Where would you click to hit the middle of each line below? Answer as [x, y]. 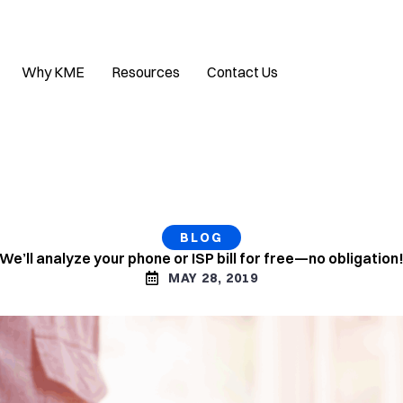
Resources [146, 72]
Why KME [53, 72]
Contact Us [242, 72]
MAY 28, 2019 [213, 278]
